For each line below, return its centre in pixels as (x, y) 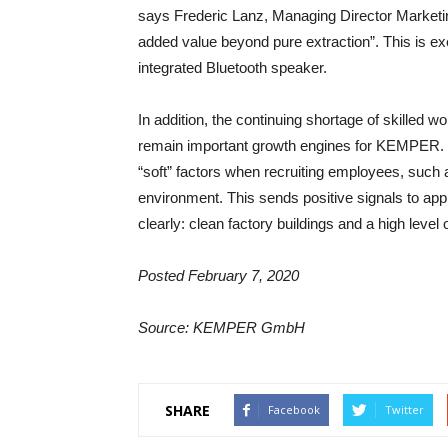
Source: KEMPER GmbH (221, 327)
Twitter (404, 409)
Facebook (294, 409)
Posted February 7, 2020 (218, 275)
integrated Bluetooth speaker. (232, 67)
